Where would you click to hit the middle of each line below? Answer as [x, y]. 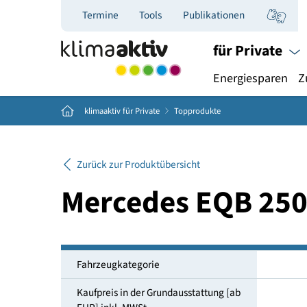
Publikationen [237, 17]
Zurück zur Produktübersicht [153, 183]
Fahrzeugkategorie [131, 294]
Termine [111, 17]
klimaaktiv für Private [136, 123]
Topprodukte [219, 123]
